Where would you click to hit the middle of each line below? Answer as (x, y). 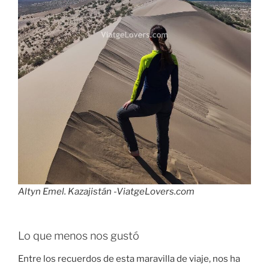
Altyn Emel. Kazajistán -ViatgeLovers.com (106, 191)
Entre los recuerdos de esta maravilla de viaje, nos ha (129, 258)
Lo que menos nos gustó (79, 236)
